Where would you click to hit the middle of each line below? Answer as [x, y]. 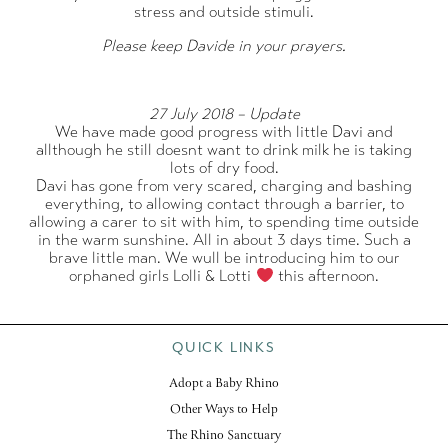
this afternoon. [326, 276]
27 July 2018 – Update [224, 113]
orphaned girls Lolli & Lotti [162, 276]
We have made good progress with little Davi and [224, 131]
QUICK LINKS [224, 347]
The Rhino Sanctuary [224, 435]
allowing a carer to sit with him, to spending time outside [224, 221]
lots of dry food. [224, 167]
